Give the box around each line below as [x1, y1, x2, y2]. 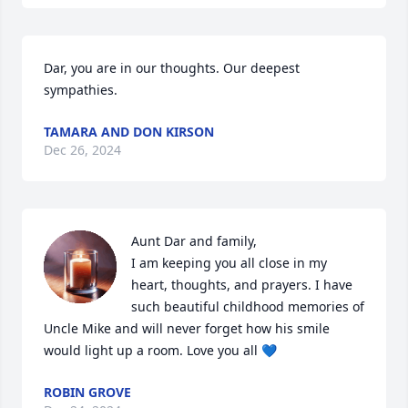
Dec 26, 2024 [44, 141, 121, 158]
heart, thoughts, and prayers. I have [131, 276, 352, 293]
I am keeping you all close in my [131, 254, 327, 271]
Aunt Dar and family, [131, 232, 257, 250]
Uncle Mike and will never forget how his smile [44, 320, 330, 337]
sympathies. [44, 81, 117, 98]
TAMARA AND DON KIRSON [44, 123, 214, 140]
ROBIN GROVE [44, 383, 131, 401]
